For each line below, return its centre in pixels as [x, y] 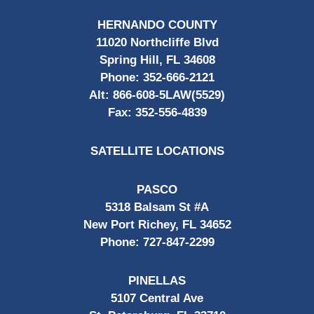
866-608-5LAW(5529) [169, 95]
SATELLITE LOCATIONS [157, 151]
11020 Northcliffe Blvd [157, 43]
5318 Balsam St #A [157, 207]
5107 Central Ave [157, 299]
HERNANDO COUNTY [157, 25]
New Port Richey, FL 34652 [157, 225]
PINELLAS [157, 281]
